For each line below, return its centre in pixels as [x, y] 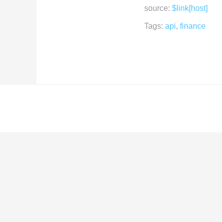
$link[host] [190, 8]
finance [193, 26]
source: [158, 8]
